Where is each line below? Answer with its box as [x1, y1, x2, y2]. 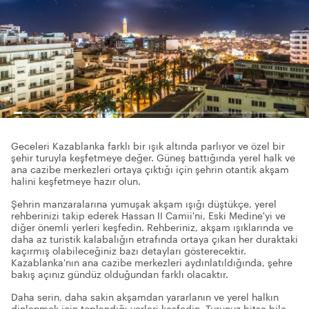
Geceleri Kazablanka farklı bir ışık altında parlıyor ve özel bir [11, 140, 285, 152]
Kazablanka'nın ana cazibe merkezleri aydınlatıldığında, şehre [11, 257, 292, 268]
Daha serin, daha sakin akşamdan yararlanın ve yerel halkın [11, 291, 279, 303]
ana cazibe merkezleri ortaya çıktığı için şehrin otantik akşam [11, 163, 289, 175]
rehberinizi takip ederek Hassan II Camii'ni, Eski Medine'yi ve [11, 210, 286, 221]
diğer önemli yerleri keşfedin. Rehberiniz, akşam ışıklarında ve [11, 221, 293, 233]
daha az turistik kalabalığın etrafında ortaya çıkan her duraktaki [11, 233, 298, 245]
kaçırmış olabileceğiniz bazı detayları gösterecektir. [11, 245, 246, 257]
